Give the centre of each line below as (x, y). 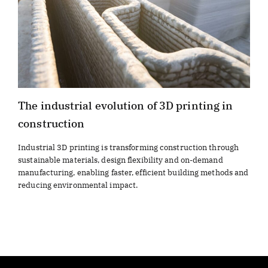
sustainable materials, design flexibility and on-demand (121, 160)
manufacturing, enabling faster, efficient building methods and (133, 172)
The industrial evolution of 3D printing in (126, 106)
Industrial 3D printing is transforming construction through (129, 147)
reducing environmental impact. (78, 185)
